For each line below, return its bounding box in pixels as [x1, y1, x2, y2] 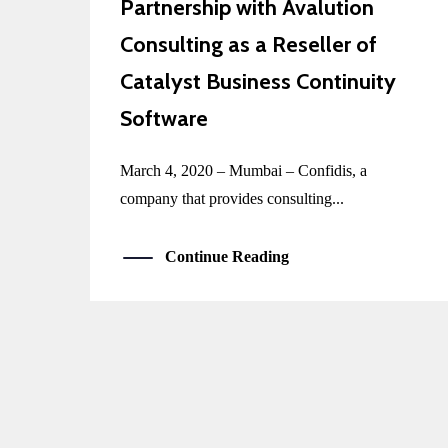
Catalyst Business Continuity [120, 68, 396, 96]
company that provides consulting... [120, 190, 344, 208]
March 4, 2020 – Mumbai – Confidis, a [120, 162, 367, 180]
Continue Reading [165, 248, 289, 266]
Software [120, 105, 208, 133]
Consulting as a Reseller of [120, 31, 377, 59]
